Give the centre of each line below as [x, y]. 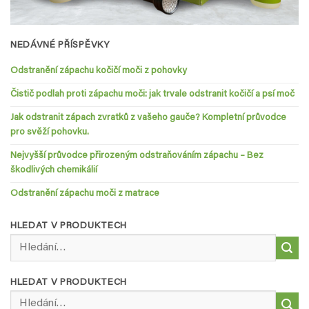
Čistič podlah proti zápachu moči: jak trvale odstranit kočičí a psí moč [152, 94]
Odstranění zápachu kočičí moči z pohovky [99, 71]
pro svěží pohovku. [50, 132]
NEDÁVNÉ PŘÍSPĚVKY [60, 45]
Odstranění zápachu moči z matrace [85, 193]
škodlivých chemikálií [54, 170]
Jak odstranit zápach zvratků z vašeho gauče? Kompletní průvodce [148, 118]
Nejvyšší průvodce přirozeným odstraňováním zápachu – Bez [137, 156]
